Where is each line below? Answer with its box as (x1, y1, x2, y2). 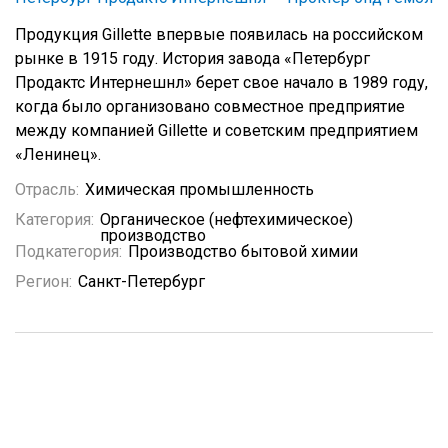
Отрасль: (15, 180, 79, 199)
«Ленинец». (15, 145, 101, 164)
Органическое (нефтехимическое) (100, 210, 353, 229)
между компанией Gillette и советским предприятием (15, 121, 418, 140)
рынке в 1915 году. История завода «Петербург (15, 49, 370, 68)
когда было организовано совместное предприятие (15, 97, 405, 116)
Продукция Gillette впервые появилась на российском (15, 25, 423, 44)
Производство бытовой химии (128, 242, 358, 261)
